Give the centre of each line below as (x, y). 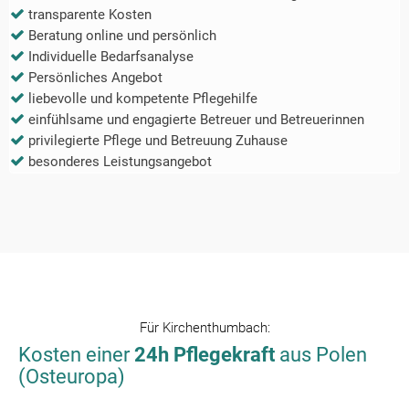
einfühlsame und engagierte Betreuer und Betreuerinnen (196, 120)
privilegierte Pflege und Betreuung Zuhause (158, 141)
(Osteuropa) (72, 377)
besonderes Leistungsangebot (120, 162)
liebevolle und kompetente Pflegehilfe (143, 99)
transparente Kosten (90, 15)
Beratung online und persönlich (122, 36)
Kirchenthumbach (215, 328)
